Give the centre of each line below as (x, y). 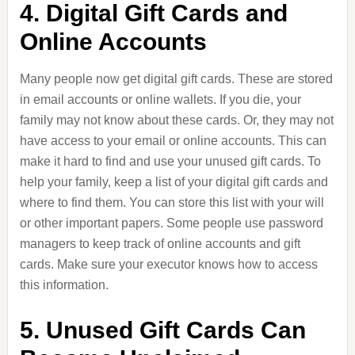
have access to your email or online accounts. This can (173, 141)
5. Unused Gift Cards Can (162, 330)
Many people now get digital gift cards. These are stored (176, 79)
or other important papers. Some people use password (171, 223)
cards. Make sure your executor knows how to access (168, 264)
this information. (64, 285)
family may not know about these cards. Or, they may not (176, 120)
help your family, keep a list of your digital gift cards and (174, 182)
